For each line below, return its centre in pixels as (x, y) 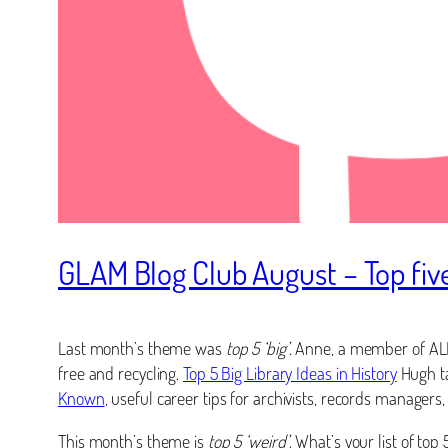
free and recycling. (121, 372)
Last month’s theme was (142, 347)
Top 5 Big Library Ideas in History (290, 372)
